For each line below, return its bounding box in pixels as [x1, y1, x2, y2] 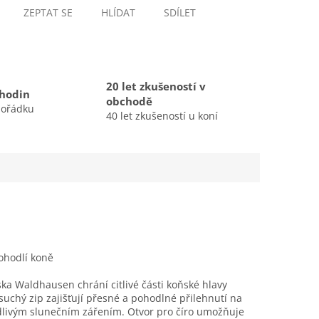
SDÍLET [163, 6, 196, 20]
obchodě [106, 94, 152, 110]
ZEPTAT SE [23, 6, 73, 20]
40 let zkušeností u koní [106, 109, 218, 123]
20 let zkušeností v [106, 79, 206, 95]
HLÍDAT [100, 6, 135, 20]
